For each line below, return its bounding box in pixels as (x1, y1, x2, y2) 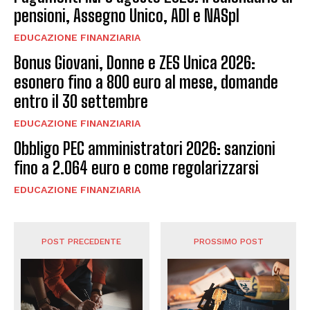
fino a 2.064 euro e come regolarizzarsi (14, 157, 259, 178)
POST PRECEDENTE (42, 236, 122, 246)
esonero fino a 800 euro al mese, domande (14, 71, 278, 92)
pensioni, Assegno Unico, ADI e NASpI (14, 5, 239, 26)
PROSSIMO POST (193, 236, 264, 246)
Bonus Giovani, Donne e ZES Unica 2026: (14, 52, 255, 73)
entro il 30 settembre (14, 91, 148, 111)
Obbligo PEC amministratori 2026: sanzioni (14, 138, 275, 158)
